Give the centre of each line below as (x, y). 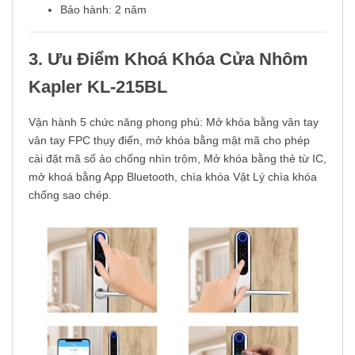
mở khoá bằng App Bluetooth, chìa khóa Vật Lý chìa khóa (173, 177)
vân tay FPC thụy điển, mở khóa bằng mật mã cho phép (169, 141)
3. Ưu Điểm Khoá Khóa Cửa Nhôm (168, 59)
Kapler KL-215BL (98, 87)
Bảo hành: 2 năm (103, 10)
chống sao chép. (70, 195)
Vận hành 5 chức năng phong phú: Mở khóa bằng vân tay (174, 122)
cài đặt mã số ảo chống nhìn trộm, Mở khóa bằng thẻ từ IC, (177, 159)
